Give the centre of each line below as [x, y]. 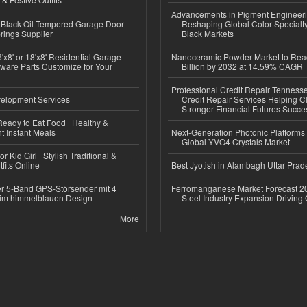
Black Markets [208, 33]
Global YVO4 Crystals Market [236, 142]
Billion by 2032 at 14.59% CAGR [242, 66]
